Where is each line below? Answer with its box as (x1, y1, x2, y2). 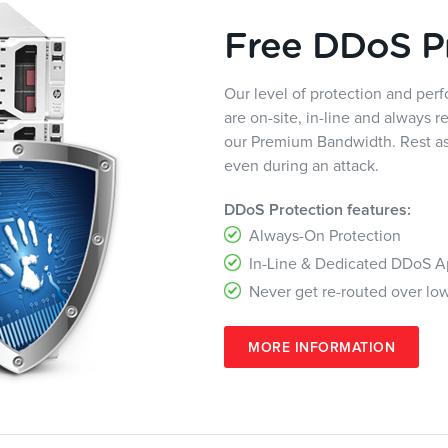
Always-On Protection (249, 228, 401, 244)
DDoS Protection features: (224, 202, 411, 218)
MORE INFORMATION (248, 341, 395, 355)
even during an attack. (224, 158, 379, 174)
